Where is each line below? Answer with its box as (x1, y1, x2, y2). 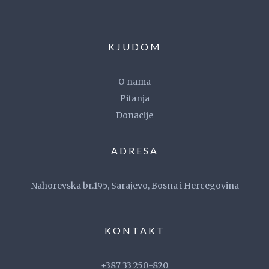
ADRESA (110, 145, 159, 157)
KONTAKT (104, 225, 165, 237)
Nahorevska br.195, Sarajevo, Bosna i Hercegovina (30, 180, 239, 192)
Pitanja (119, 93, 150, 104)
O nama (118, 76, 151, 88)
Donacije (116, 110, 153, 121)
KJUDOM (107, 41, 162, 53)
